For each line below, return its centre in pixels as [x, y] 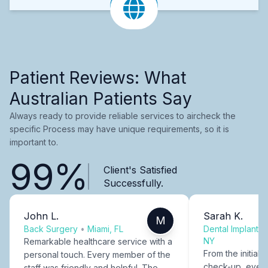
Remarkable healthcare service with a [98, 241]
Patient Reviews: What [98, 77]
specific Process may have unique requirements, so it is [119, 129]
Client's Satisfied [140, 170]
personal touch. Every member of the [97, 254]
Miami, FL [105, 229]
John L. [41, 216]
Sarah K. [223, 216]
